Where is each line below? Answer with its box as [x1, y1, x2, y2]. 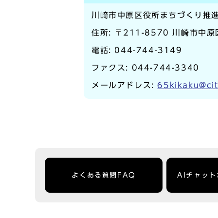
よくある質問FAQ [72, 172, 136, 179]
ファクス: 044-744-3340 [91, 64, 200, 72]
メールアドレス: [91, 81, 158, 89]
